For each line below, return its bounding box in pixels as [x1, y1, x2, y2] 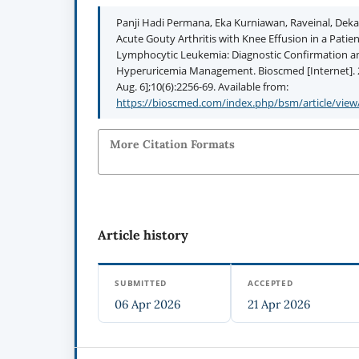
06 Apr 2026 [115, 296, 181, 313]
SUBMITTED [115, 277, 167, 289]
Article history [98, 227, 188, 244]
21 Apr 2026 [248, 296, 311, 313]
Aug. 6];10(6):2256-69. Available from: [116, 79, 289, 95]
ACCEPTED [248, 277, 293, 289]
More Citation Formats [110, 136, 235, 151]
